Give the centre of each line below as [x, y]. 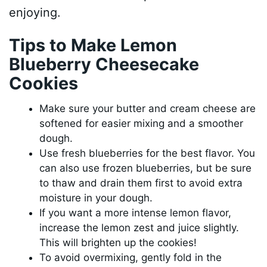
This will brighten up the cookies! [118, 243]
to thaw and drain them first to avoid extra [141, 183]
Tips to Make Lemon [93, 45]
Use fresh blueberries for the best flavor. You [148, 153]
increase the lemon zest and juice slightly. [139, 228]
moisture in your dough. [96, 198]
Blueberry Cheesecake [104, 64]
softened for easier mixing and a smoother [142, 124]
